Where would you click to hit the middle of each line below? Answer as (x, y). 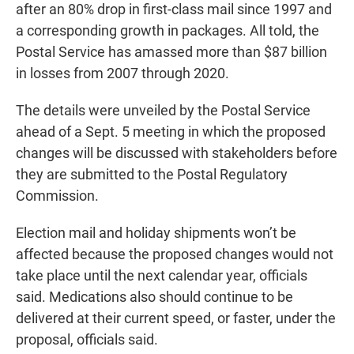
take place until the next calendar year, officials (162, 276)
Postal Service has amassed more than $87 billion (171, 52)
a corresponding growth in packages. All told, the (168, 31)
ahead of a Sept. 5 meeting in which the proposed (171, 132)
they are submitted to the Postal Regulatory (152, 175)
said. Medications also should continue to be (154, 297)
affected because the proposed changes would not (175, 254)
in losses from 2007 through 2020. (122, 73)
